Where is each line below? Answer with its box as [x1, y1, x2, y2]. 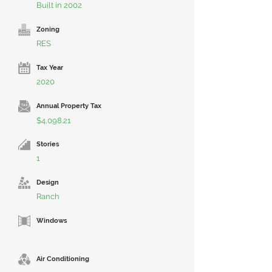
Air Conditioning [36, 255, 89, 263]
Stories [36, 140, 59, 148]
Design [36, 178, 59, 186]
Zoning [36, 25, 59, 33]
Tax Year [36, 64, 63, 72]
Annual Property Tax [36, 102, 101, 110]
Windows [36, 217, 67, 225]
